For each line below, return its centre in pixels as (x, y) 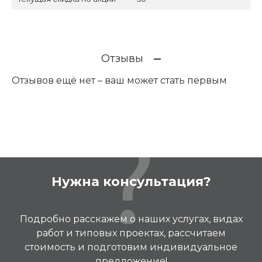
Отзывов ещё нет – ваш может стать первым (119, 80)
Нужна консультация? (131, 181)
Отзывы (122, 58)
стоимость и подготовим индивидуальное (131, 247)
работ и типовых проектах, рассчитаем (131, 233)
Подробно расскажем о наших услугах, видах (131, 219)
